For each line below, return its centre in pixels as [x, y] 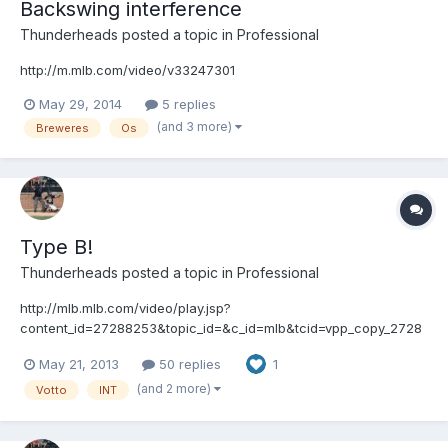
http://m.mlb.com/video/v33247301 [127, 69]
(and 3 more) [196, 126]
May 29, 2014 [80, 103]
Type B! [56, 247]
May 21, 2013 [79, 363]
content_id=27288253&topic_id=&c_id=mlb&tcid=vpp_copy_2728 [221, 328]
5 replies [187, 103]
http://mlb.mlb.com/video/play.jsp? [125, 308]
